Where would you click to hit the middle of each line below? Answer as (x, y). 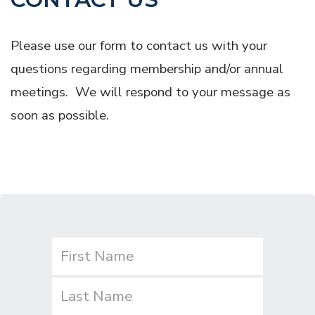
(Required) (127, 247)
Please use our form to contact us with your (139, 46)
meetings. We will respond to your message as (150, 92)
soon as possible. (60, 116)
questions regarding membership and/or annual (147, 69)
